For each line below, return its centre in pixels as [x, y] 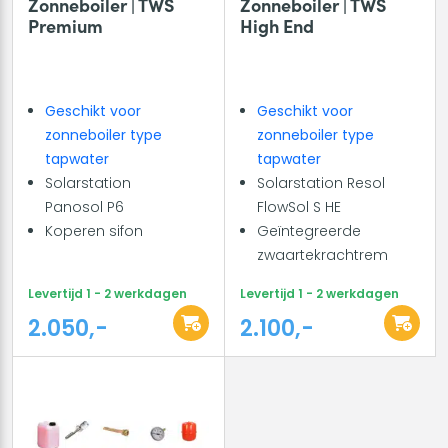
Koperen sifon [94, 230]
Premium [65, 25]
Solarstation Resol [320, 182]
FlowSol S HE [298, 206]
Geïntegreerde [308, 230]
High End [276, 25]
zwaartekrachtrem [322, 254]
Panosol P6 [84, 206]
